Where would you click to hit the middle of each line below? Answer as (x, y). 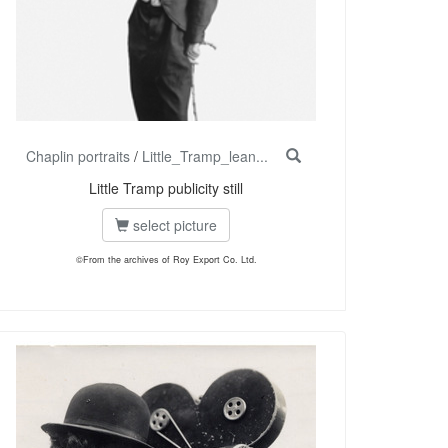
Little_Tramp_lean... (204, 156)
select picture (173, 225)
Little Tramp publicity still (166, 188)
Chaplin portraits (77, 156)
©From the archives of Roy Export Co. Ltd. (166, 260)
